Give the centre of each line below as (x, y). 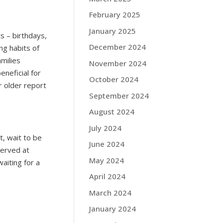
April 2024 (108, 176)
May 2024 (107, 160)
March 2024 (111, 192)
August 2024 (112, 111)
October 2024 (114, 79)
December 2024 (118, 47)
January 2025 (113, 31)
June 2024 (107, 144)
